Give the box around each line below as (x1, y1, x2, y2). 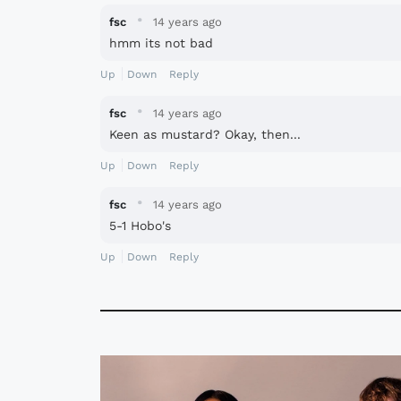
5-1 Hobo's (109, 218, 172, 233)
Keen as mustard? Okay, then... (109, 126, 301, 141)
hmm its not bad (109, 35, 213, 50)
